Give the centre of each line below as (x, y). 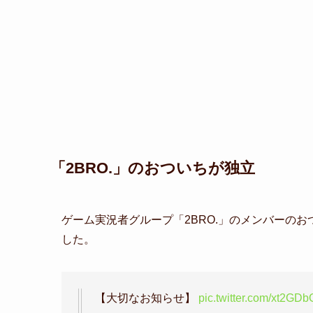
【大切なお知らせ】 (147, 298)
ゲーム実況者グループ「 (123, 219)
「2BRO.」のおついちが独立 (153, 168)
